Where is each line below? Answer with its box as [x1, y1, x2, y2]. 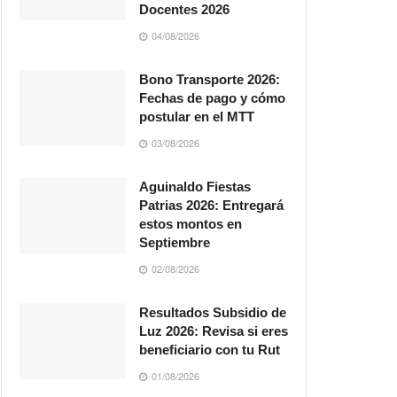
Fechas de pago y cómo [139, 90, 285, 105]
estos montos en [139, 216, 242, 231]
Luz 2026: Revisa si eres [139, 323, 288, 339]
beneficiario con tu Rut [139, 342, 280, 357]
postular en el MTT [139, 109, 254, 124]
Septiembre [139, 235, 210, 250]
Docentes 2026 [139, 2, 230, 17]
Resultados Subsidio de [139, 305, 286, 320]
